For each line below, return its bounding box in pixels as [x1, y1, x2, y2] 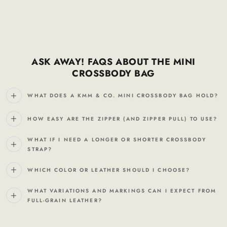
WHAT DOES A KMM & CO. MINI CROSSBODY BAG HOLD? [27, 92, 219, 100]
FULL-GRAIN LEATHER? [27, 196, 102, 204]
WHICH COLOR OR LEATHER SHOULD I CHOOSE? [27, 166, 191, 174]
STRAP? [27, 145, 53, 153]
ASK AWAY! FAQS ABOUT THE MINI [31, 55, 196, 69]
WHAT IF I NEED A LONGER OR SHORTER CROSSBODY [27, 135, 206, 143]
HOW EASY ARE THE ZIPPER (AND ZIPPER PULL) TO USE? [27, 115, 218, 123]
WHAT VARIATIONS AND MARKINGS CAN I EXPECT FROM [27, 186, 217, 195]
